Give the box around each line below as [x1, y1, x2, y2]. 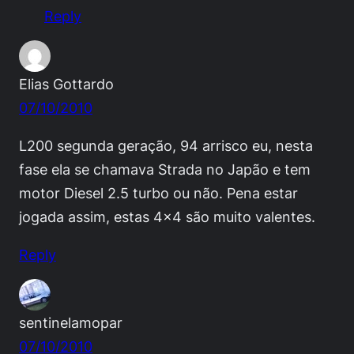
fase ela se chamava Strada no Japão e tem [19, 160, 311, 179]
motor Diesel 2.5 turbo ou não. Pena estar [19, 184, 298, 202]
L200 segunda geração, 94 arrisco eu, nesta [19, 137, 313, 155]
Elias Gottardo [19, 75, 114, 93]
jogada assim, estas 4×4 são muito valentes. [19, 208, 315, 226]
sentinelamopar [19, 314, 122, 332]
